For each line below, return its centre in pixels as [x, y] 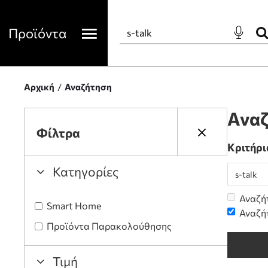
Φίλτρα [58, 132]
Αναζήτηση [88, 87]
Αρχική [39, 87]
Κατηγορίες [86, 171]
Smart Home [74, 205]
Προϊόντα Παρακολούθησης [109, 226]
